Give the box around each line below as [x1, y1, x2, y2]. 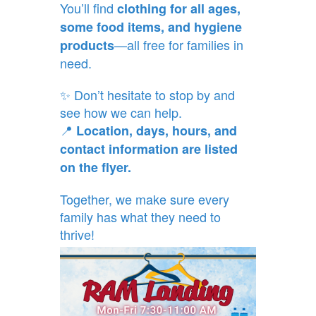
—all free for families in [114, 35, 243, 54]
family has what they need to [59, 207, 221, 226]
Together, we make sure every [59, 189, 229, 208]
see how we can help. [59, 102, 182, 121]
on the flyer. [59, 157, 131, 176]
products [59, 35, 114, 54]
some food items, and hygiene [59, 17, 242, 36]
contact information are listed [59, 139, 238, 158]
